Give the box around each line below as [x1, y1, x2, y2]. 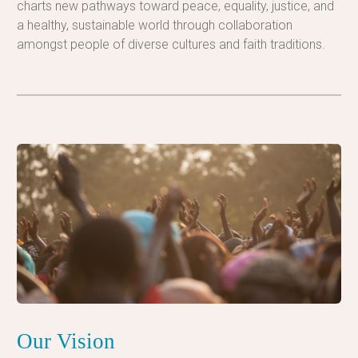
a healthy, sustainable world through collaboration [16, 17, 292, 33]
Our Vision [16, 328, 115, 353]
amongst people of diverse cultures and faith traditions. [16, 36, 325, 52]
